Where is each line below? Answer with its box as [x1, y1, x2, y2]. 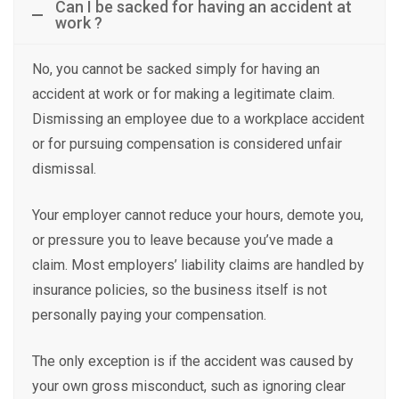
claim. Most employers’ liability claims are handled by [32, 256, 364, 273]
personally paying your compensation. [32, 306, 266, 323]
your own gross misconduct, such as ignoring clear [32, 378, 346, 395]
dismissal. [32, 160, 96, 177]
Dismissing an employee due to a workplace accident [32, 110, 364, 127]
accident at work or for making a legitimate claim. [32, 85, 335, 102]
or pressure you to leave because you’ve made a [32, 232, 333, 248]
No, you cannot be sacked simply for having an [32, 61, 320, 77]
